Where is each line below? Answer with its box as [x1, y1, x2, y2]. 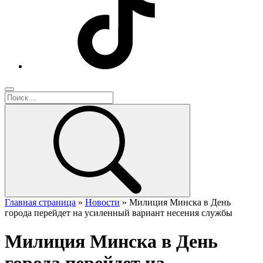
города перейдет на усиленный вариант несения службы [5, 208, 232, 218]
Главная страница [5, 197, 76, 207]
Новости [85, 197, 120, 207]
